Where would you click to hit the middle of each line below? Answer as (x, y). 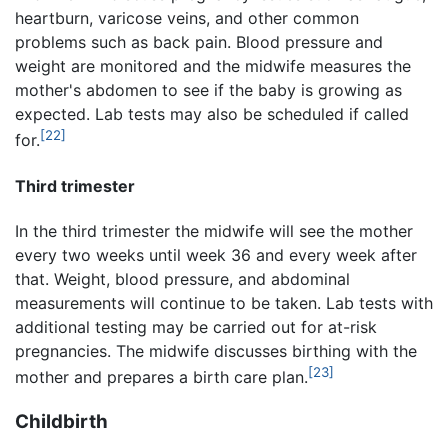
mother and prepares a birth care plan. (161, 377)
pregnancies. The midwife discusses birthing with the (216, 351)
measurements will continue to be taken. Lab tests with (224, 303)
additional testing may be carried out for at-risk (196, 327)
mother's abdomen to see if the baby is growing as (208, 90)
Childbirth (61, 422)
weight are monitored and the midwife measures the (213, 66)
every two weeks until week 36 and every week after (216, 255)
